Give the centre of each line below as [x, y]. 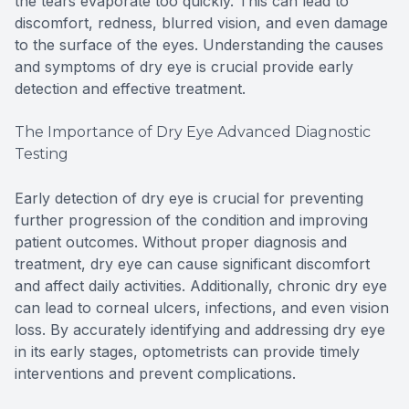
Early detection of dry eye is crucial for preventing [189, 199]
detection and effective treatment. [130, 89]
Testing [42, 154]
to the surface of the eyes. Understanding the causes [199, 45]
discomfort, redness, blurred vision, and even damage [201, 23]
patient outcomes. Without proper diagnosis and [181, 242]
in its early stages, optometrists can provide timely [187, 352]
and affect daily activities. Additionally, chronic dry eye [201, 286]
